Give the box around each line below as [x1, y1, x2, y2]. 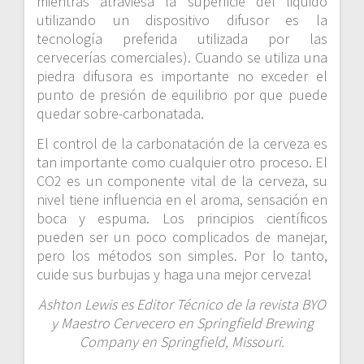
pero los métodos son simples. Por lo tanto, [37, 246, 327, 266]
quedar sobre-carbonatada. [37, 104, 204, 123]
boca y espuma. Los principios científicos [37, 209, 327, 228]
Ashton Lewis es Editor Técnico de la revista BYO [38, 295, 326, 314]
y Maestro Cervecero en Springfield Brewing [50, 314, 314, 333]
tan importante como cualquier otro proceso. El [37, 153, 327, 172]
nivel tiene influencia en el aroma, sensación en [37, 190, 327, 210]
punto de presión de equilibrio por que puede [37, 85, 327, 105]
